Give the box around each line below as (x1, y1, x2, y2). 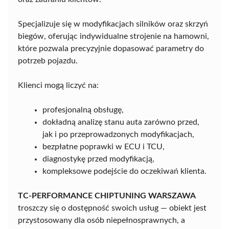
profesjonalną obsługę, (42, 105, 124, 114)
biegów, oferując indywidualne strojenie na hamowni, (18, 32, 209, 40)
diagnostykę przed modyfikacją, (42, 154, 154, 163)
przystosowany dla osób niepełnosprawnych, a (18, 216, 185, 224)
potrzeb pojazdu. (18, 56, 78, 65)
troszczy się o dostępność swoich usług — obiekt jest (18, 203, 207, 212)
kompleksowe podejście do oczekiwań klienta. (42, 167, 207, 175)
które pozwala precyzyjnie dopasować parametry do (18, 44, 204, 53)
